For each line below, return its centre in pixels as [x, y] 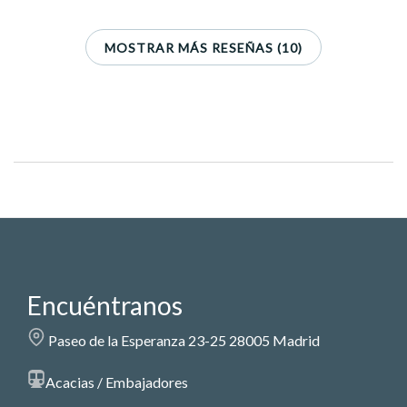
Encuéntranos [105, 306]
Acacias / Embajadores [117, 382]
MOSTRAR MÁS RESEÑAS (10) [203, 47]
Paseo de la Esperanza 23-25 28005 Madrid [183, 341]
